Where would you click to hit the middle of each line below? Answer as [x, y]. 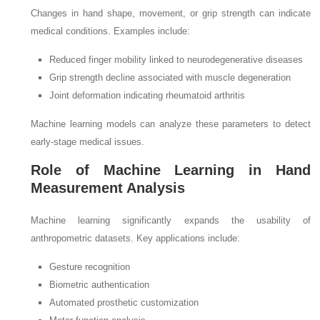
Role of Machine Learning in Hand [171, 170]
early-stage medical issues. [88, 142]
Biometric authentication [100, 285]
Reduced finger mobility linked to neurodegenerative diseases [176, 59]
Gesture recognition [90, 267]
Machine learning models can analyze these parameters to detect [171, 124]
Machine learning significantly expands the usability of [171, 221]
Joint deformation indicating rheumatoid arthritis [147, 95]
